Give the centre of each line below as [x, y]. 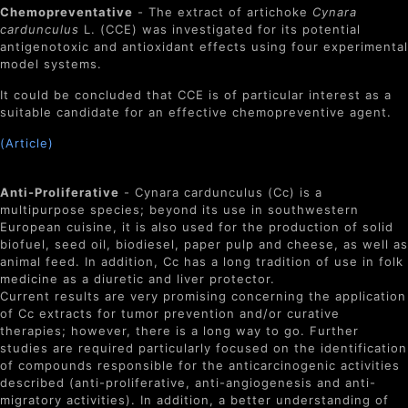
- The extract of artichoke [223, 12]
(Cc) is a [293, 192]
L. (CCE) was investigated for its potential [220, 29]
